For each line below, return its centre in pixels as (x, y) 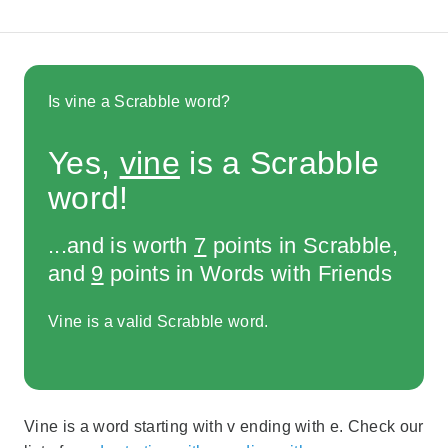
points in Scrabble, (302, 245)
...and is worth (121, 245)
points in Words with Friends (247, 273)
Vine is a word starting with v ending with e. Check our (224, 427)
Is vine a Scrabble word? (139, 101)
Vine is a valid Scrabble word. (158, 322)
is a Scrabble (279, 162)
